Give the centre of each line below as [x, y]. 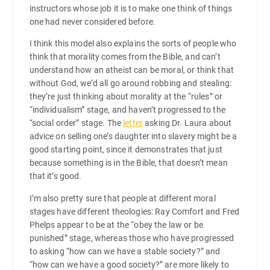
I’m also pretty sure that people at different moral [122, 198]
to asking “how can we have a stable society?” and [125, 251]
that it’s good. [55, 176]
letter [133, 123]
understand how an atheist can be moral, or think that [131, 70]
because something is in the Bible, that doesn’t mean [128, 163]
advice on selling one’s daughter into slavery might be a [133, 137]
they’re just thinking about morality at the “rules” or [126, 97]
